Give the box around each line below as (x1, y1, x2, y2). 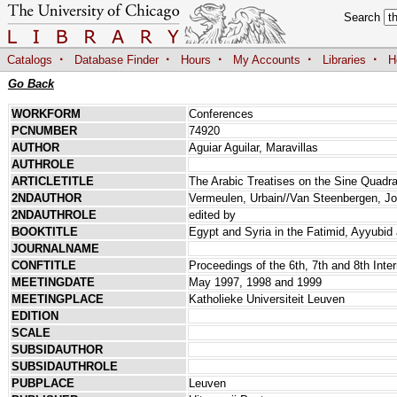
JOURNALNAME (11, 241, 99, 255)
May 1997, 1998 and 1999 (188, 275, 322, 289)
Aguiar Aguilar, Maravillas (188, 140, 318, 154)
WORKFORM (11, 106, 81, 121)
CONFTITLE (11, 258, 76, 272)
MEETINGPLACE (11, 292, 104, 306)
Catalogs (7, 53, 52, 67)
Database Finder (74, 53, 159, 67)
